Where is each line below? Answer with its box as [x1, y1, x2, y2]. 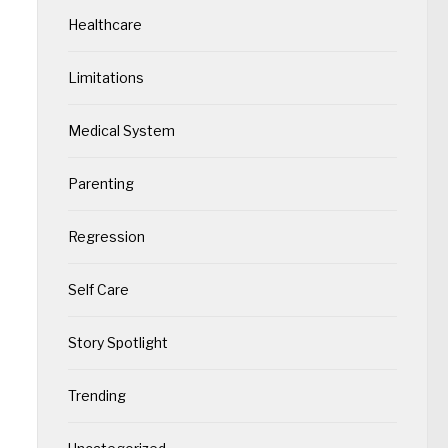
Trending [67, 386, 126, 404]
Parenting [67, 174, 134, 192]
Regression [67, 227, 145, 245]
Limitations [67, 68, 144, 86]
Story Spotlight [67, 333, 168, 351]
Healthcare [67, 15, 142, 33]
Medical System [67, 121, 175, 139]
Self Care [67, 280, 129, 298]
